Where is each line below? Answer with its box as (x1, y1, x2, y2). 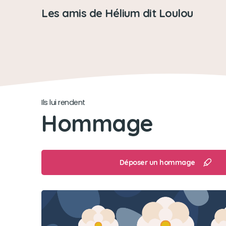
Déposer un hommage (119, 157, 195, 167)
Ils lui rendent (41, 97, 85, 107)
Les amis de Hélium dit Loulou (41, 6, 193, 20)
